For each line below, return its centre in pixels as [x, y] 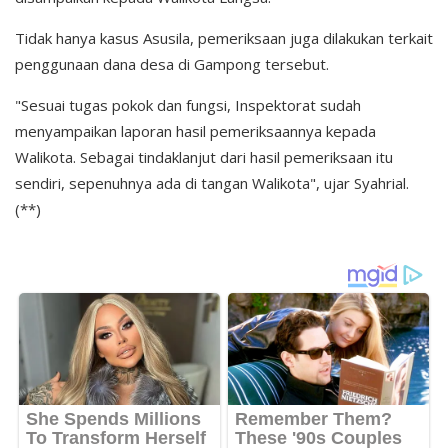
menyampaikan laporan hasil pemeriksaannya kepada [195, 131]
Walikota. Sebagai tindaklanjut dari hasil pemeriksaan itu [204, 157]
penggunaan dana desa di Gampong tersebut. [172, 64]
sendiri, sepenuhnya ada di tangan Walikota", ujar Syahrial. [212, 183]
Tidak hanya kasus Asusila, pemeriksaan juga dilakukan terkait [224, 38]
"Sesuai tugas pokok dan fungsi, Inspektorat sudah [188, 105]
